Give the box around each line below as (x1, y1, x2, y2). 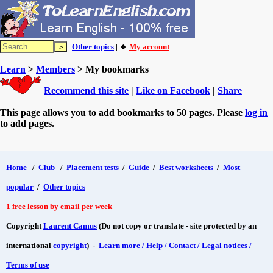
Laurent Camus (43, 221, 97, 230)
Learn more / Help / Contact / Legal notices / (99, 241, 252, 250)
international (6, 241, 53, 250)
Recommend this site (44, 85, 129, 96)
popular (6, 182, 34, 191)
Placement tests (66, 163, 119, 172)
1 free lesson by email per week (6, 202, 112, 211)
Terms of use (6, 260, 49, 269)
